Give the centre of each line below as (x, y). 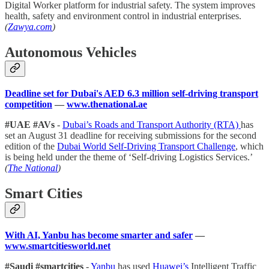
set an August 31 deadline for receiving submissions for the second (131, 136)
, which (249, 147)
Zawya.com (30, 26)
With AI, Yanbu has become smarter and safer (99, 235)
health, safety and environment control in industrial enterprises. (123, 16)
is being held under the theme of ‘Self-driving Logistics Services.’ (128, 157)
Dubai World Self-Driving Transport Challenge (146, 147)
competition (29, 104)
